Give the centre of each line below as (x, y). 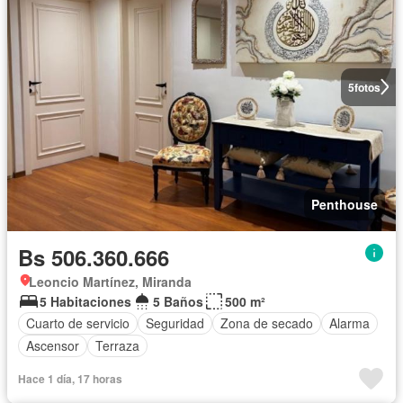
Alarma (349, 323)
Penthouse (345, 204)
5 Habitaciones (85, 301)
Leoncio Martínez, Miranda (110, 281)
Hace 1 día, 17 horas (70, 378)
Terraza (117, 346)
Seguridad (175, 323)
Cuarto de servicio (78, 323)
